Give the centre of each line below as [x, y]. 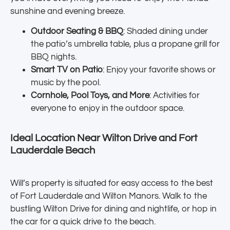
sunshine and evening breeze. [68, 12]
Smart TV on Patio [67, 70]
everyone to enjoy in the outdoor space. [108, 109]
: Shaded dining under [166, 32]
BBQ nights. [54, 57]
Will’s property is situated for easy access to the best [112, 184]
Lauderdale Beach [53, 151]
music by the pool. [66, 83]
